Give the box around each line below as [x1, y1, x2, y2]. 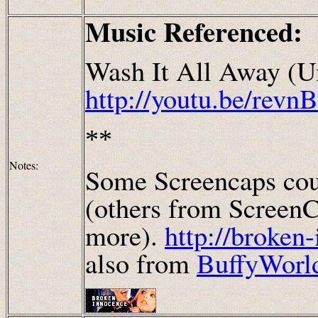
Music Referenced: [85, 11, 312, 51]
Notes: [9, 158, 38, 172]
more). [85, 216, 165, 253]
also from [85, 244, 197, 281]
